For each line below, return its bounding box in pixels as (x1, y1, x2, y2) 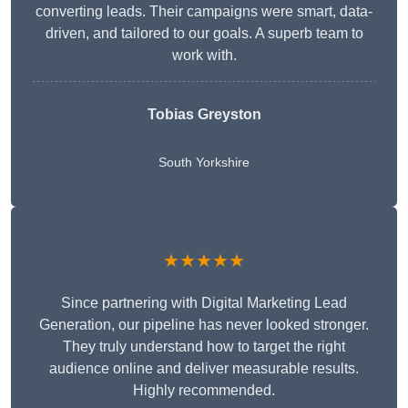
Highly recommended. (133, 382, 275, 399)
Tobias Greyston (147, 107, 261, 123)
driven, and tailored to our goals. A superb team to (45, 25, 363, 42)
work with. (171, 47, 237, 64)
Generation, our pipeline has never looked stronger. (39, 317, 369, 333)
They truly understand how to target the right (63, 339, 345, 355)
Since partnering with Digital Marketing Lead (61, 295, 347, 311)
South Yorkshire (158, 155, 250, 170)
